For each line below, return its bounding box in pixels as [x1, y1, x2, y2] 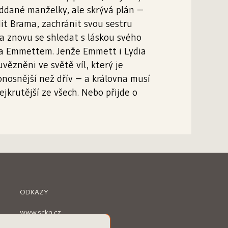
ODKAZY [19, 189, 48, 196]
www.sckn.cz [19, 209, 61, 216]
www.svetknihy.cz [19, 220, 77, 227]
